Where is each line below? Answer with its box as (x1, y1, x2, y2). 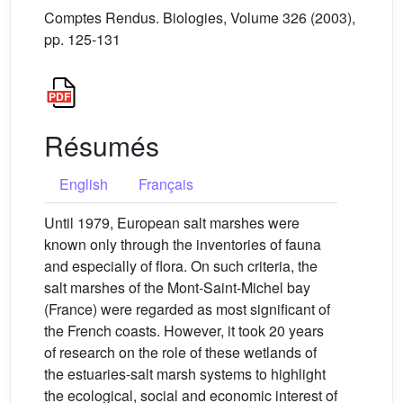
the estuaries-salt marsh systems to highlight (44, 363, 326, 384)
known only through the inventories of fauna (44, 234, 321, 255)
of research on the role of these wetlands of (44, 342, 317, 363)
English (59, 174, 108, 194)
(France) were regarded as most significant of (44, 299, 330, 319)
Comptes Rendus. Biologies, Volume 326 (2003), (44, 7, 355, 28)
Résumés (44, 126, 159, 165)
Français (139, 174, 193, 194)
